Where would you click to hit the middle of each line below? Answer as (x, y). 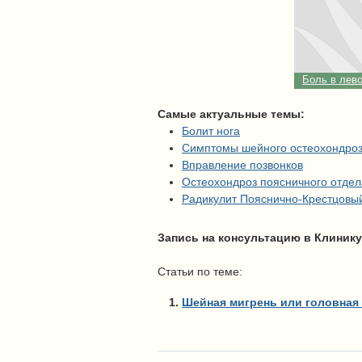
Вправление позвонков (242, 165)
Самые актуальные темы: (231, 114)
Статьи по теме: (200, 272)
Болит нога (211, 131)
